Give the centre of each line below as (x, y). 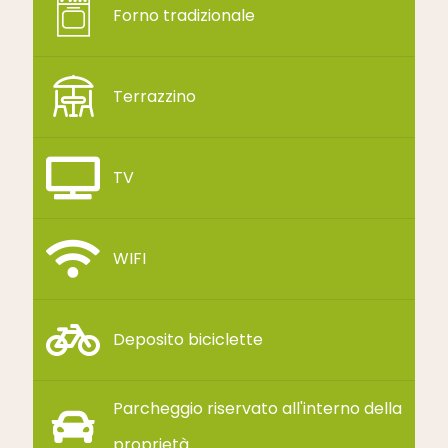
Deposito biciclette (188, 339)
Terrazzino (154, 96)
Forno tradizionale (184, 15)
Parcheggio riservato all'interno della (257, 408)
